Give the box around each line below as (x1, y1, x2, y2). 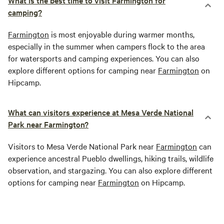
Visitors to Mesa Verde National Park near (8, 140, 156, 152)
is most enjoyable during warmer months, (49, 28, 194, 40)
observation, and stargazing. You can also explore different (8, 164, 212, 176)
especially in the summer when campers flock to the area (8, 40, 205, 52)
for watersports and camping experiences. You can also (8, 52, 199, 64)
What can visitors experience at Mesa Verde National (8, 106, 193, 118)
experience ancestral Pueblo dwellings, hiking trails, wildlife (8, 152, 213, 164)
